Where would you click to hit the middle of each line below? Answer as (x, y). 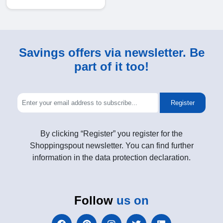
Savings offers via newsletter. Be (111, 53)
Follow (95, 201)
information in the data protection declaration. (111, 158)
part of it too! (111, 67)
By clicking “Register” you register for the (111, 134)
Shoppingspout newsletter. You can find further (111, 146)
